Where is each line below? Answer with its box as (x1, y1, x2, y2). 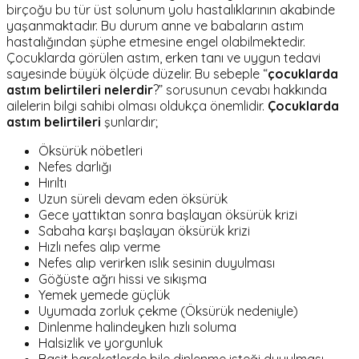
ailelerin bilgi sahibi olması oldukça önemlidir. (6, 98, 268, 115)
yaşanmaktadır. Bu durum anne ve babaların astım (6, 18, 304, 34)
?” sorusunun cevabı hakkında (153, 82, 327, 99)
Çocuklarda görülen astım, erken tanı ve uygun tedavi (6, 50, 321, 67)
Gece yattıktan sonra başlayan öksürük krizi (38, 207, 297, 224)
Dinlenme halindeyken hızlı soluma (38, 319, 236, 336)
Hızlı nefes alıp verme (38, 239, 160, 256)
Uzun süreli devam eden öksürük (38, 191, 228, 208)
